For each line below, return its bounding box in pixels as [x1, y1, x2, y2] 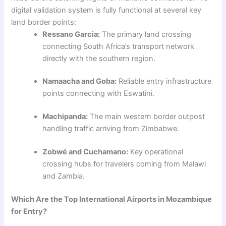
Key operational [128, 147, 184, 157]
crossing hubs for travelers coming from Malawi [42, 159, 206, 169]
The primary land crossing [100, 29, 192, 39]
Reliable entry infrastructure [117, 77, 212, 86]
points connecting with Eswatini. [42, 89, 155, 98]
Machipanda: [42, 112, 88, 122]
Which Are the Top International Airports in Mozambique [11, 195, 212, 204]
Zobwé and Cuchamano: [42, 147, 129, 157]
